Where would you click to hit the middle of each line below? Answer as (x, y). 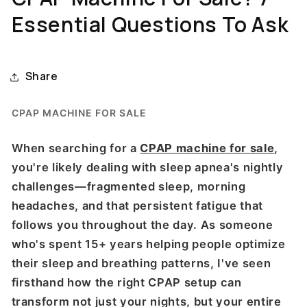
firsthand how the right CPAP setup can (126, 283)
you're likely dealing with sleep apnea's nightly (147, 168)
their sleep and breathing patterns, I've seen (141, 263)
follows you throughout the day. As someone (142, 225)
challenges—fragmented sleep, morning (128, 187)
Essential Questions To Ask (150, 25)
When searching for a (76, 148)
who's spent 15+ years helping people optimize (148, 244)
